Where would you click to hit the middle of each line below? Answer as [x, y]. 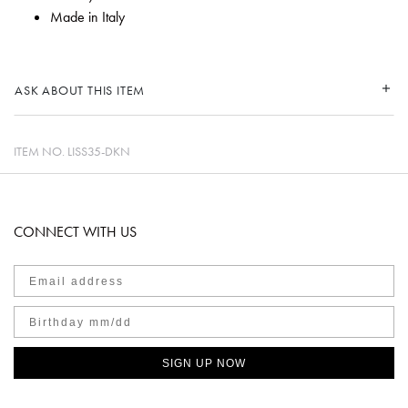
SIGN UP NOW [204, 363]
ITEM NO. [41, 151]
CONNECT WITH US [75, 232]
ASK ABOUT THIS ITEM [80, 90]
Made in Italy [87, 16]
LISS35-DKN [99, 151]
